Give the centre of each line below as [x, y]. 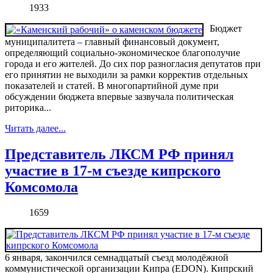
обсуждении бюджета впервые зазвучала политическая [119, 96]
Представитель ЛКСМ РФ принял [119, 154]
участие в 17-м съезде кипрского [113, 170]
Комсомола [41, 187]
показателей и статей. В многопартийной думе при [112, 85]
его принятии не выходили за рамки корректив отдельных [126, 74]
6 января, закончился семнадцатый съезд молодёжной [117, 258]
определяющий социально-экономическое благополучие [122, 52]
